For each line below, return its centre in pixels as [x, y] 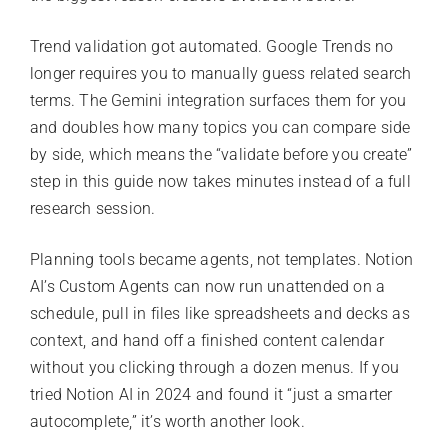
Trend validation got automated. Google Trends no [212, 46]
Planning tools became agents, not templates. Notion [222, 259]
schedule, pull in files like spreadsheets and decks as [220, 313]
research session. [93, 208]
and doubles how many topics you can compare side [220, 127]
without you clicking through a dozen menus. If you [215, 367]
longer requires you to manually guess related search [221, 73]
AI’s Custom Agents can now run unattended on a [208, 286]
